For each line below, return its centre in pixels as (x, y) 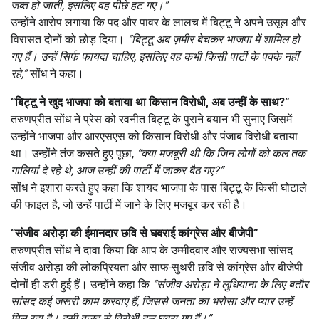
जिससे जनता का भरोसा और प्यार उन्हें (217, 301)
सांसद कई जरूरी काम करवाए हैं (74, 301)
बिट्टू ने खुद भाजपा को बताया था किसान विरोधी (110, 102)
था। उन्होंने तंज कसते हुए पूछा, (74, 153)
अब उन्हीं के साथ (245, 102)
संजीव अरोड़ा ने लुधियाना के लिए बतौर (232, 284)
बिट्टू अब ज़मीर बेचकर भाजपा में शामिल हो (216, 39)
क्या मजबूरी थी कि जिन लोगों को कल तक (223, 153)
